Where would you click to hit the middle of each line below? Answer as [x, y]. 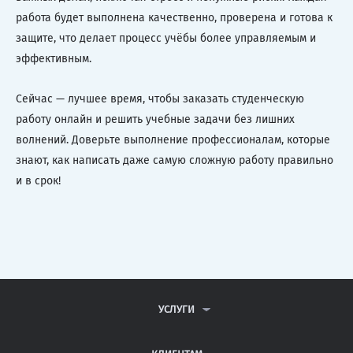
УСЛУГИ [176, 310]
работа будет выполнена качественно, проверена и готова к [174, 18]
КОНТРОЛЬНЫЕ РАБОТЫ [176, 331]
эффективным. [54, 59]
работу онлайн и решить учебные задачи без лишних [155, 120]
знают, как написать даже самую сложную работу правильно [175, 161]
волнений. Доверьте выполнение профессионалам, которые [173, 140]
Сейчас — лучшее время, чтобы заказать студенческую [160, 99]
